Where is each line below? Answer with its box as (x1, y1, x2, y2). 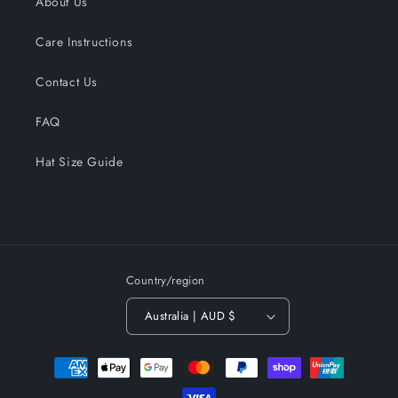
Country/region (126, 271, 205, 289)
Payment (30, 348, 83, 369)
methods (30, 372, 84, 393)
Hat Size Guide (36, 152, 123, 171)
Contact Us (36, 72, 98, 91)
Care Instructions (36, 32, 133, 51)
